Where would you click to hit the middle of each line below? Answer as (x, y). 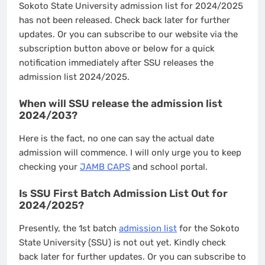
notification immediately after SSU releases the (116, 63)
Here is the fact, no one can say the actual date (117, 139)
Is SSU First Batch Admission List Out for (123, 193)
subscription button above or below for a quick (117, 49)
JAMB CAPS (105, 167)
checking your (49, 167)
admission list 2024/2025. (75, 77)
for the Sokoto (208, 229)
